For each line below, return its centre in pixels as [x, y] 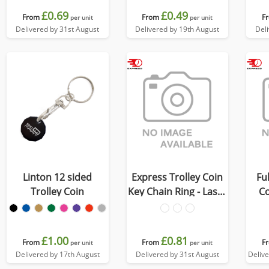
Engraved [177, 206]
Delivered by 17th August [57, 254]
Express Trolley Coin [177, 177]
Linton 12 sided [58, 177]
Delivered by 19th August [177, 29]
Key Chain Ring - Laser [177, 192]
